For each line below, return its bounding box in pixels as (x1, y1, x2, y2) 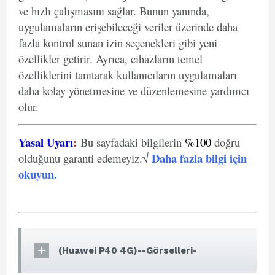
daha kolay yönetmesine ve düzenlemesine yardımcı (18, 83, 249, 98)
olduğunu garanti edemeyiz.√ (18, 150, 152, 166)
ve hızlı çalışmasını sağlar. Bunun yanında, (18, 3, 209, 18)
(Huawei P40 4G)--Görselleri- (58, 245, 197, 256)
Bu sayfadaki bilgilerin (77, 134, 185, 150)
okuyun (18, 166, 54, 182)
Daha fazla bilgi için (152, 150, 247, 166)
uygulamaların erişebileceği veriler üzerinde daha (18, 19, 238, 34)
